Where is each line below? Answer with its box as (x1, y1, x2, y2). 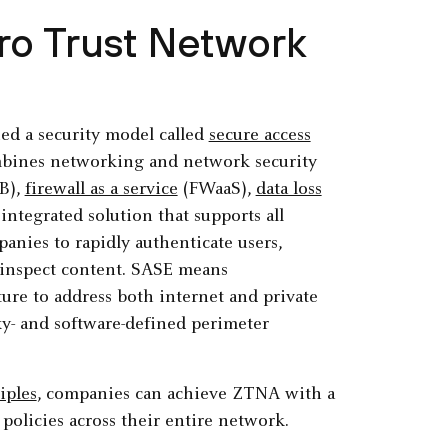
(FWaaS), (177, 181, 256, 200)
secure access (208, 127, 311, 146)
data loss (255, 181, 322, 200)
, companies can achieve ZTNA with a (36, 386, 335, 405)
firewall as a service (24, 181, 178, 200)
